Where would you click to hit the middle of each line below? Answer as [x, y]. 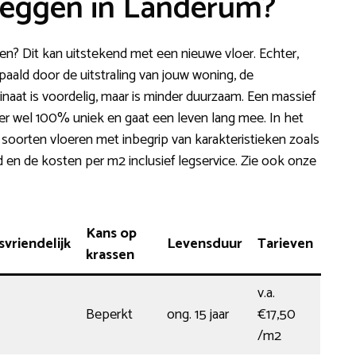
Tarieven [285, 244]
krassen [110, 255]
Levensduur [205, 244]
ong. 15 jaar [198, 314]
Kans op [111, 233]
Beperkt [109, 314]
